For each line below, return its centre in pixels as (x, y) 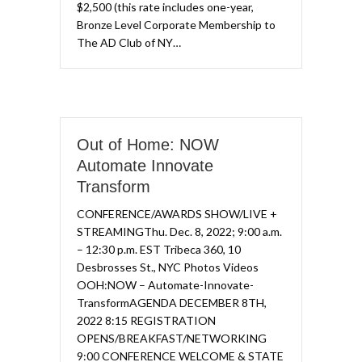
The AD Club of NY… (129, 42)
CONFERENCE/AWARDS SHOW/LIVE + (177, 214)
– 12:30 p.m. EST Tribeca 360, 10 (159, 249)
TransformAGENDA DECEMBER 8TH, (172, 303)
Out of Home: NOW (148, 145)
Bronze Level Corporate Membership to (176, 25)
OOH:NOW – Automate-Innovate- (165, 285)
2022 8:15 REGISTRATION (146, 320)
